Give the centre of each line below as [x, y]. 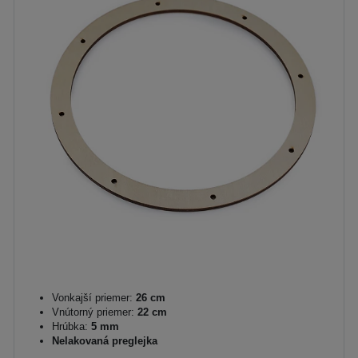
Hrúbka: [70, 326]
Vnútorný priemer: [93, 312]
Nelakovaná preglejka [105, 341]
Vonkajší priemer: [92, 298]
